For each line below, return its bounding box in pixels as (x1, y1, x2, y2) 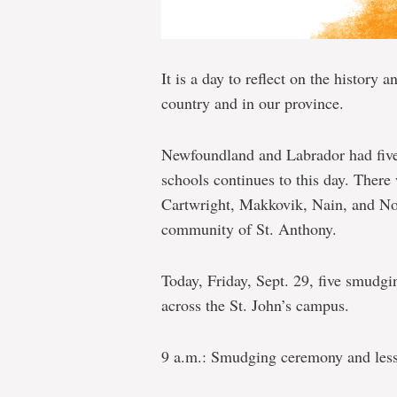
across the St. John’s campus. (161, 293, 349, 315)
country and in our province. (161, 91, 344, 113)
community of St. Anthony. (161, 217, 337, 239)
